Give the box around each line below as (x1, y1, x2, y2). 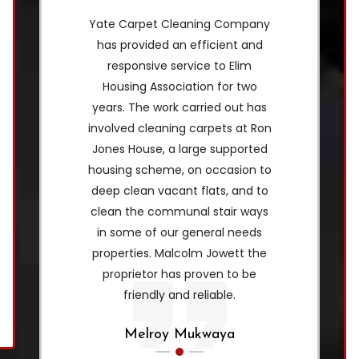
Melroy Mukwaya (124, 326, 235, 342)
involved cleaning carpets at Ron (87, 119, 272, 136)
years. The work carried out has (92, 99, 267, 115)
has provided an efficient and (96, 36, 263, 53)
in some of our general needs (97, 224, 262, 240)
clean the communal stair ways (91, 203, 268, 220)
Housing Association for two (102, 78, 257, 95)
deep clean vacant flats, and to (91, 182, 268, 199)
